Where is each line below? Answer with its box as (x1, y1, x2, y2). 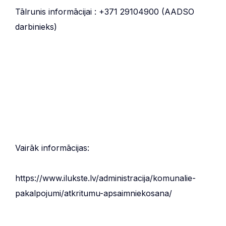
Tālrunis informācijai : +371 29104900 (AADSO (15, 6, 194, 17)
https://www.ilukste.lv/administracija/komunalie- (15, 173, 196, 183)
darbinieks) (15, 21, 57, 32)
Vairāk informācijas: (15, 142, 89, 153)
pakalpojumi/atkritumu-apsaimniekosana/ (15, 188, 172, 198)
